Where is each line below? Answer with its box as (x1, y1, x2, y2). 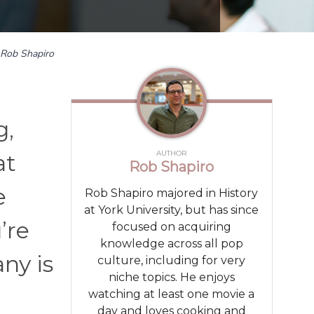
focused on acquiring (111, 219, 231, 233)
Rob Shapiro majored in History (85, 186, 259, 200)
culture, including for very (97, 253, 246, 267)
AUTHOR (156, 148, 187, 158)
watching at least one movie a (88, 287, 255, 301)
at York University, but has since (84, 203, 259, 217)
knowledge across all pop (100, 236, 243, 250)
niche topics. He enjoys (108, 270, 235, 284)
